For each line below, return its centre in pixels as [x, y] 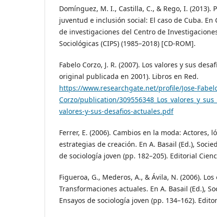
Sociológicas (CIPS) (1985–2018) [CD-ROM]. [127, 44]
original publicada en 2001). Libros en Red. [129, 77]
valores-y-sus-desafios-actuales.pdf [116, 111]
